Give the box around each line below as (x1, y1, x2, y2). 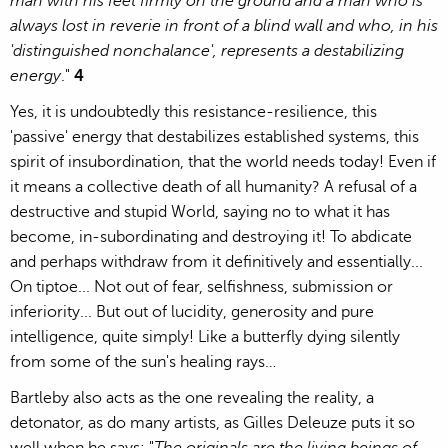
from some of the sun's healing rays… (10, 352, 276, 371)
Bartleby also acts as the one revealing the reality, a (10, 389, 374, 408)
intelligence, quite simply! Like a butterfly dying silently (10, 327, 400, 346)
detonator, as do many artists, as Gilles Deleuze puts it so (10, 414, 415, 433)
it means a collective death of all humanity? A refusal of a (10, 177, 417, 196)
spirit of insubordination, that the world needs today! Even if (10, 152, 436, 171)
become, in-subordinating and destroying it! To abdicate (10, 227, 412, 246)
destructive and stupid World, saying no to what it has (10, 202, 390, 221)
